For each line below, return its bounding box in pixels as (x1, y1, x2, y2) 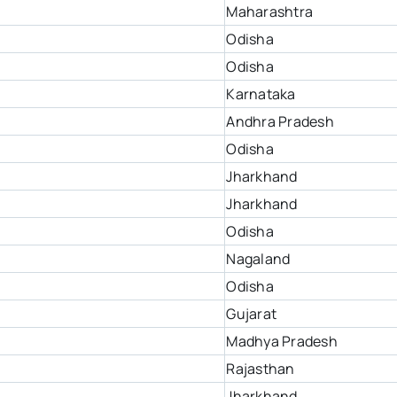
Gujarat (226, 304, 277, 324)
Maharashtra (226, 2, 314, 22)
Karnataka (226, 84, 296, 105)
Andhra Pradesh (226, 112, 334, 132)
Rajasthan (226, 359, 295, 379)
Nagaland (226, 249, 291, 269)
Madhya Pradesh (226, 331, 338, 352)
